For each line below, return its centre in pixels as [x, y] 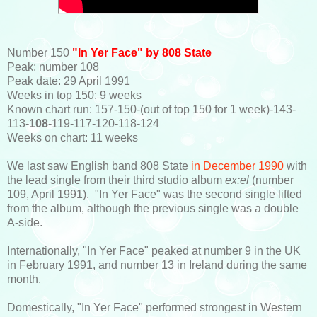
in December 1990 [237, 166]
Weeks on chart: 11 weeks [73, 137]
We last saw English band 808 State [99, 166]
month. [24, 279]
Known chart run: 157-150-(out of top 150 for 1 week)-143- [151, 109]
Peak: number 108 [53, 67]
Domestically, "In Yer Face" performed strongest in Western [155, 307]
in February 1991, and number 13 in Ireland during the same [157, 265]
